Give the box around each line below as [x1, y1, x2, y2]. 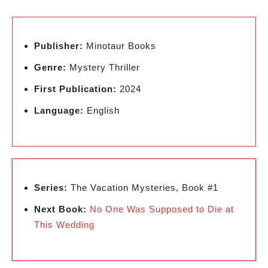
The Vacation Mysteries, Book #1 [68, 182, 218, 193]
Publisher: [34, 41, 83, 51]
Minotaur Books [83, 41, 156, 51]
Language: [34, 105, 84, 115]
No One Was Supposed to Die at [90, 204, 234, 214]
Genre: [34, 62, 66, 72]
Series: [34, 182, 68, 193]
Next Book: [34, 204, 87, 214]
